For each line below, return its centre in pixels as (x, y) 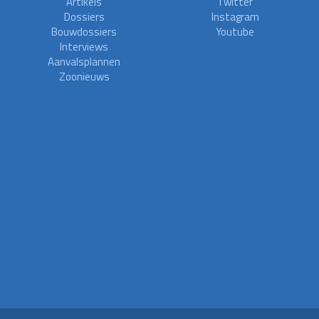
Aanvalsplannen (84, 62)
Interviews (84, 47)
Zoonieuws (84, 77)
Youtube (235, 32)
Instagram (235, 17)
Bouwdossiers (84, 32)
